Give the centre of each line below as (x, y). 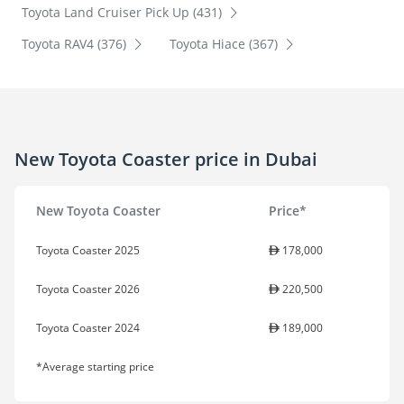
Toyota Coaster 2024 (88, 328)
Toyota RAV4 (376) (76, 44)
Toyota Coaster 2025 (88, 251)
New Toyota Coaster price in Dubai (166, 159)
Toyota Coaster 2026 (88, 289)
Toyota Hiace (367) (225, 44)
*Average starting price (95, 367)
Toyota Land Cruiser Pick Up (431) (124, 13)
